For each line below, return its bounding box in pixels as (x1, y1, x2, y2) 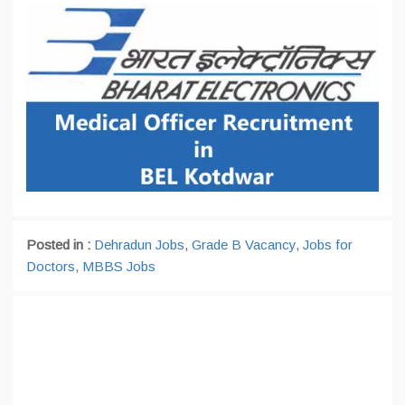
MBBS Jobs (82, 259, 155, 274)
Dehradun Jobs (94, 237, 184, 252)
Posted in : (26, 237, 94, 252)
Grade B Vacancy (192, 237, 296, 252)
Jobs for (303, 237, 353, 252)
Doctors (26, 259, 75, 274)
